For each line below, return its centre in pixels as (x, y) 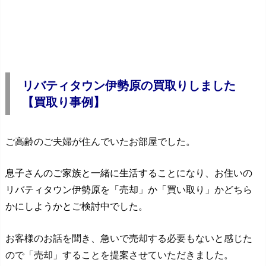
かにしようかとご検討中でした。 (77, 206)
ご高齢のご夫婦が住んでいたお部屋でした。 (100, 141)
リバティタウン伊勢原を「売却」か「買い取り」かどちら (129, 190)
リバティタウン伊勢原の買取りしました (129, 85)
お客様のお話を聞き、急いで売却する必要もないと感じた (129, 238)
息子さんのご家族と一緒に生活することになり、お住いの (129, 173)
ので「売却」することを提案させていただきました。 (124, 254)
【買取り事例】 (69, 102)
